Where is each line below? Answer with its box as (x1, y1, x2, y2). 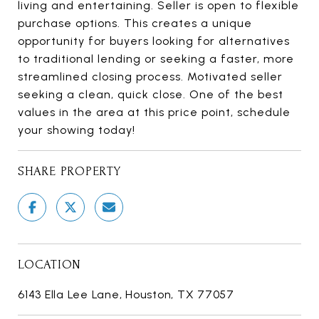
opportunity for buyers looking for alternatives (18, 34, 290, 48)
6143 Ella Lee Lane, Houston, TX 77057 (18, 288, 234, 302)
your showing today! (18, 123, 135, 137)
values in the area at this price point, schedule (18, 105, 291, 120)
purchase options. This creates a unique (18, 16, 252, 31)
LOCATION (18, 258, 81, 272)
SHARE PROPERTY (18, 164, 121, 179)
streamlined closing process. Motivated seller (18, 70, 283, 84)
